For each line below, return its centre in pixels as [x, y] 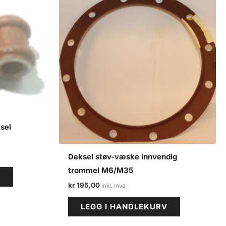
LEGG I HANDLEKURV [124, 207]
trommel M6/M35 [101, 171]
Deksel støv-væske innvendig [123, 157]
